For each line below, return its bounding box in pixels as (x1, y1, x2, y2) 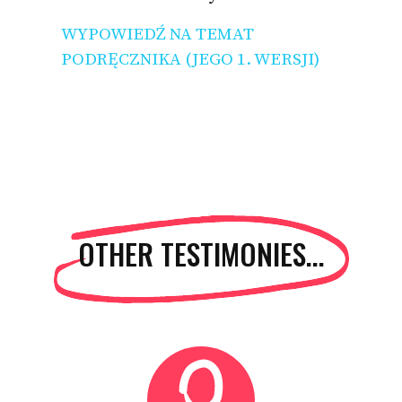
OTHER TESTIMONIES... (77, 232, 325, 275)
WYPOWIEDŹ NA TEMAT (61, 23, 255, 46)
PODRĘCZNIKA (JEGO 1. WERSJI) (61, 48, 320, 71)
